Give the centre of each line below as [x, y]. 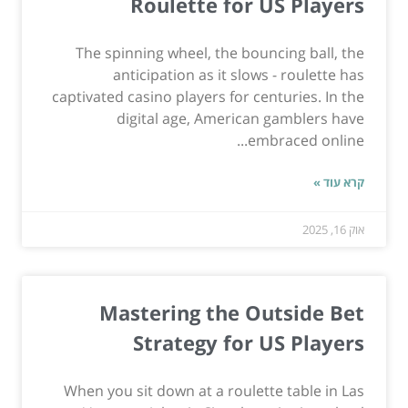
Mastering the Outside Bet [232, 312]
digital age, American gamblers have [240, 118]
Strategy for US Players [249, 342]
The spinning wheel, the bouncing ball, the [220, 52]
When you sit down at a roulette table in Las [214, 390]
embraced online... [306, 140]
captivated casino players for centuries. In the [208, 96]
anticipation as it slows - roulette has [239, 74]
